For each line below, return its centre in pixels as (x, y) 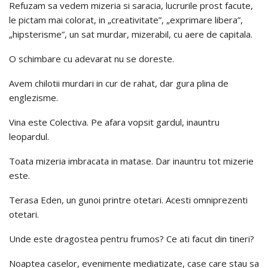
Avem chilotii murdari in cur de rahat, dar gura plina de (119, 83)
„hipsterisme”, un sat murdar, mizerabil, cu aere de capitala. (131, 34)
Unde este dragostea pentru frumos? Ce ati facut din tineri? (132, 238)
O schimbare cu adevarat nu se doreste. (92, 58)
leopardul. (29, 136)
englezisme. (33, 97)
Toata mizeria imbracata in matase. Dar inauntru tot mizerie (131, 161)
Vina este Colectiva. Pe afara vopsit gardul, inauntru (114, 122)
